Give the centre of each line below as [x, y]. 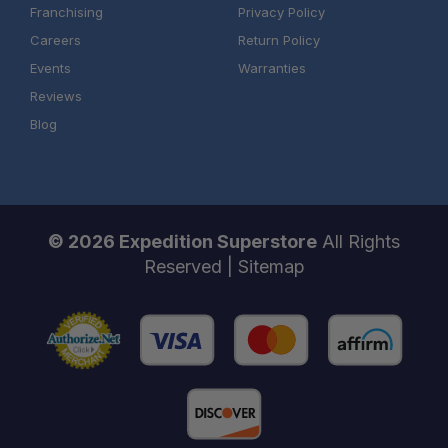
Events [50, 68]
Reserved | [190, 267]
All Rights [358, 242]
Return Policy [278, 40]
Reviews [55, 96]
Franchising [66, 12]
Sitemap [271, 267]
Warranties [271, 68]
